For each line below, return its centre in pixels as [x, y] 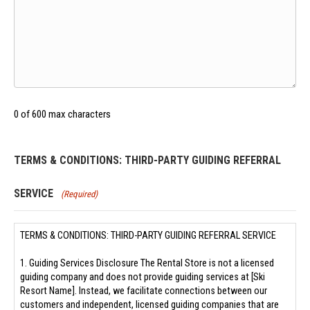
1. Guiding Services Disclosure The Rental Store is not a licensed [147, 264]
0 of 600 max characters [62, 115]
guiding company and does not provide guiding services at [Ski [143, 277]
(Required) [80, 194]
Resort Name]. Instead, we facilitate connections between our [144, 291]
